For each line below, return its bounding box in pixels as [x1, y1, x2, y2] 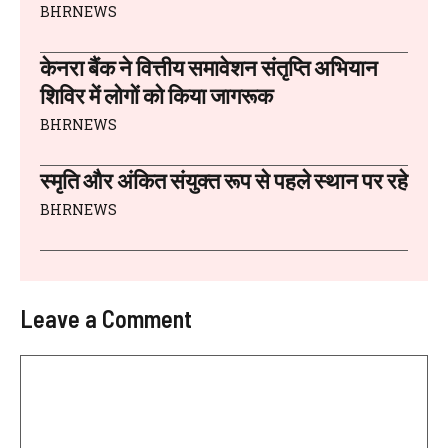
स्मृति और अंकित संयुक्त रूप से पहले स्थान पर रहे [40, 166, 408, 193]
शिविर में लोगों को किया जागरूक [40, 81, 273, 108]
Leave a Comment [20, 303, 192, 333]
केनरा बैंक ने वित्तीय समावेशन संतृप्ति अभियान [40, 53, 378, 80]
